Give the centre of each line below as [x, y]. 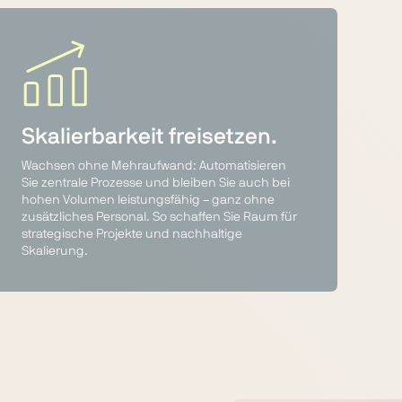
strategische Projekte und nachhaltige [132, 234]
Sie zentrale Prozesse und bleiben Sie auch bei [156, 183]
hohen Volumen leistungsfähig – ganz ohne [149, 200]
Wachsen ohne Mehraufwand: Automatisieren [154, 166]
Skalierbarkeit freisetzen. [150, 137]
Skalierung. [55, 251]
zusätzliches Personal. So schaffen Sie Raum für [160, 217]
